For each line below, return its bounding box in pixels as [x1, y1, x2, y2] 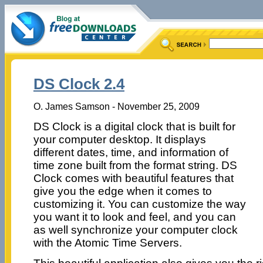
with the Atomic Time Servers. [33, 236, 182, 249]
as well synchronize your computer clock [33, 223, 238, 236]
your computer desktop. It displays [33, 133, 206, 146]
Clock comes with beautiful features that [33, 171, 234, 184]
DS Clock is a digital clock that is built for [33, 120, 235, 133]
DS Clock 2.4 [33, 75, 124, 93]
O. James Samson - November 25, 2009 [33, 100, 200, 112]
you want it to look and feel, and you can [33, 210, 236, 223]
